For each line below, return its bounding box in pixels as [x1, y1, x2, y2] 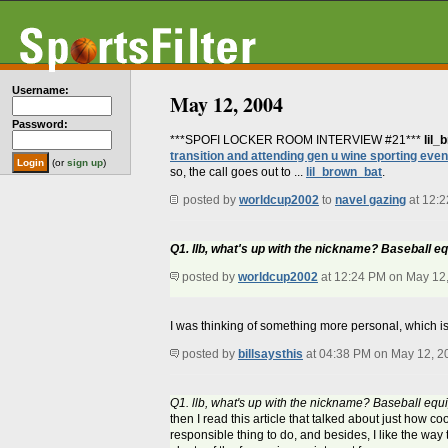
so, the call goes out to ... [170, 165, 306, 180]
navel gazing [335, 193, 406, 208]
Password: [12, 118, 68, 130]
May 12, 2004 [170, 90, 283, 119]
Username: [12, 84, 69, 96]
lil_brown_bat [306, 165, 382, 180]
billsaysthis [238, 347, 303, 362]
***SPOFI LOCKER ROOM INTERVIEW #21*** [170, 133, 424, 148]
